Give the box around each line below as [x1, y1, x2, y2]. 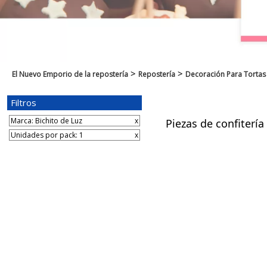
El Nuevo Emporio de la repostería [12, 69, 128, 79]
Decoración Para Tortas [185, 69, 266, 79]
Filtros [11, 97, 36, 108]
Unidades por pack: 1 [11, 130, 83, 140]
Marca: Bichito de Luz [11, 116, 82, 126]
